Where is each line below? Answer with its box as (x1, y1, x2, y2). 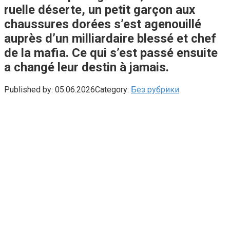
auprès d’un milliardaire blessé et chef (4, 31, 216, 46)
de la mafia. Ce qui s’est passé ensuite (4, 45, 218, 60)
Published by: (4, 84, 53, 94)
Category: (95, 84, 129, 94)
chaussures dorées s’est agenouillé (4, 16, 201, 31)
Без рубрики (131, 84, 179, 94)
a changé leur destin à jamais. (4, 60, 169, 74)
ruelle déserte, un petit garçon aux (4, 2, 195, 17)
